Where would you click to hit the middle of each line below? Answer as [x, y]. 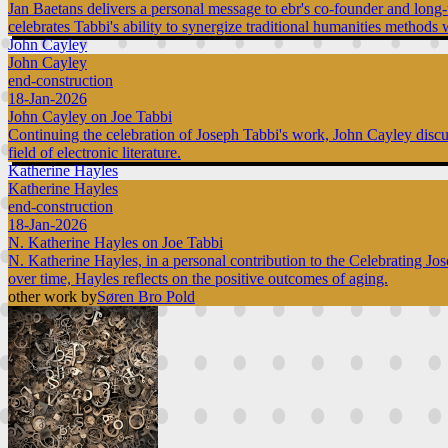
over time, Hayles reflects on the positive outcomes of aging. [198, 279]
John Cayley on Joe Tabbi [90, 117]
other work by [52, 297]
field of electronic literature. [94, 153]
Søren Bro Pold [146, 297]
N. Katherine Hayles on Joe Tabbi [115, 243]
